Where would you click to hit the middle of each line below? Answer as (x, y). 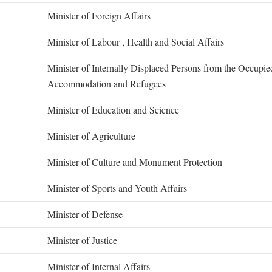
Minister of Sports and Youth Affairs (117, 188)
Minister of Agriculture (91, 135)
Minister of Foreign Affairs (99, 15)
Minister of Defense (85, 214)
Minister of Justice (82, 240)
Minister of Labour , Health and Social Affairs (136, 41)
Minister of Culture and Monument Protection (135, 161)
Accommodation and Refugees (107, 83)
